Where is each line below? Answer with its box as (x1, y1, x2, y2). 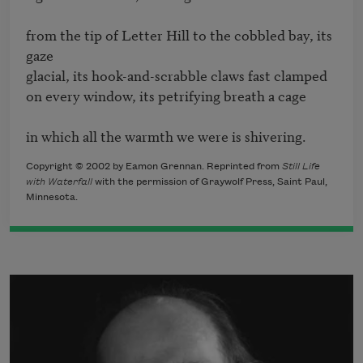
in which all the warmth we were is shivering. (26, 126, 306, 147)
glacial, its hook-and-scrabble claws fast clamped (26, 65, 331, 86)
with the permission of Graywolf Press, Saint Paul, (92, 177, 327, 188)
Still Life (282, 161, 320, 173)
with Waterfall (26, 177, 92, 188)
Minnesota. (26, 192, 78, 203)
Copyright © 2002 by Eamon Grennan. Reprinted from (26, 161, 282, 173)
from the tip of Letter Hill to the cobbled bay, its (26, 24, 332, 45)
